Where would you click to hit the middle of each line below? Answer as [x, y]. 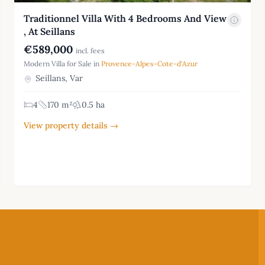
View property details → [71, 126]
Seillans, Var [58, 78]
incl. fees [90, 51]
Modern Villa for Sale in [62, 64]
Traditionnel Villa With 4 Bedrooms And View [125, 19]
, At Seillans [49, 32]
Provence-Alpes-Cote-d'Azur [149, 64]
